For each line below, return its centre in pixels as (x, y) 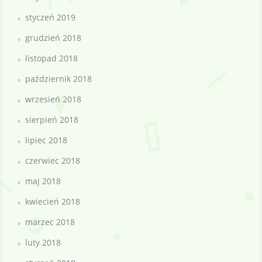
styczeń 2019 (50, 17)
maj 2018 (43, 181)
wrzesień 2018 (53, 99)
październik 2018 (58, 78)
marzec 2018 (50, 222)
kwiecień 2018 (53, 201)
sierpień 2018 (52, 119)
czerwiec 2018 (53, 160)
